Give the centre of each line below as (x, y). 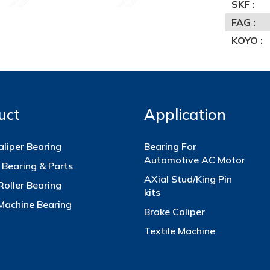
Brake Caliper (174, 212)
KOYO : (247, 40)
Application (185, 114)
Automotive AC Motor (195, 160)
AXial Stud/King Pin (188, 179)
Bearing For (170, 146)
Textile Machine (180, 231)
